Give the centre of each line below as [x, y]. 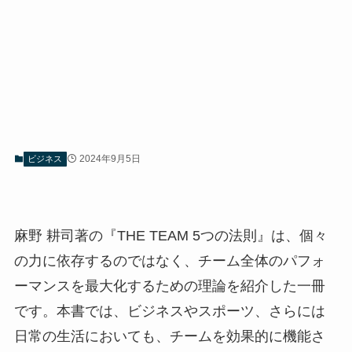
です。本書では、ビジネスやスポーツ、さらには [169, 311]
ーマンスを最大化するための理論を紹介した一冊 [169, 286]
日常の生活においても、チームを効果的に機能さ [169, 336]
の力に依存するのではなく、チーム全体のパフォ [169, 260]
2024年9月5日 [110, 159]
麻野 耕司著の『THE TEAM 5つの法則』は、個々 [170, 235]
